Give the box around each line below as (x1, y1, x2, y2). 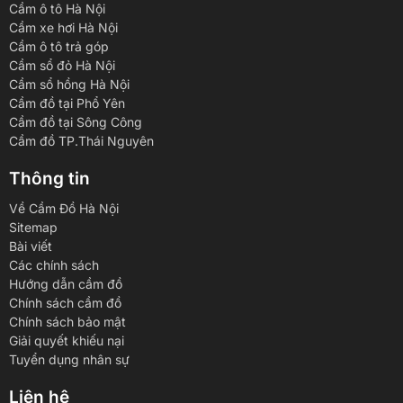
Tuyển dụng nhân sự (9, 351, 130, 367)
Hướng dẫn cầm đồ (9, 275, 122, 291)
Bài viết (9, 237, 52, 254)
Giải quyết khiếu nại (9, 332, 124, 348)
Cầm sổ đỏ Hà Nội (9, 57, 115, 73)
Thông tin (9, 167, 90, 189)
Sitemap (9, 219, 58, 235)
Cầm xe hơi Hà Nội (9, 19, 118, 35)
